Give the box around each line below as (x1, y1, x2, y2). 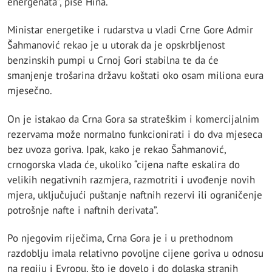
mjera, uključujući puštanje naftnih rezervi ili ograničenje (7, 188, 262, 202)
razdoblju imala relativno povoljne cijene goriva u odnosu (7, 246, 263, 260)
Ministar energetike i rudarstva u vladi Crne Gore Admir (7, 23, 253, 37)
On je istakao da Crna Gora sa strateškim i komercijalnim (7, 112, 259, 126)
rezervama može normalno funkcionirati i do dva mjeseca (7, 127, 262, 141)
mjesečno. (7, 84, 52, 98)
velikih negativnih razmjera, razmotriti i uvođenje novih (7, 172, 255, 186)
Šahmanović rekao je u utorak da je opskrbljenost (7, 38, 225, 52)
